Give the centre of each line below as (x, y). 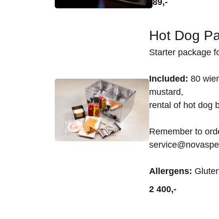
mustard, (166, 92)
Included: (168, 78)
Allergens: (170, 171)
